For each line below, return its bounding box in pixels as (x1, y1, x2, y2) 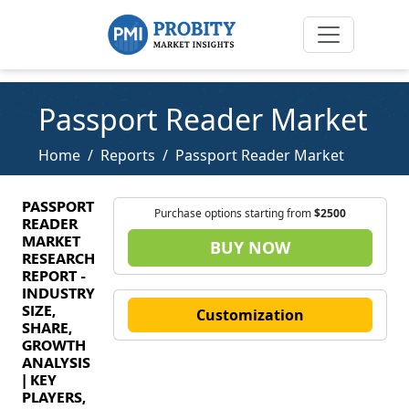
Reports (100, 145, 155, 165)
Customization (196, 305, 304, 325)
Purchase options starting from (154, 205, 314, 221)
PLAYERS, (22, 387, 86, 406)
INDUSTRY (22, 283, 95, 302)
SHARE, (22, 318, 72, 337)
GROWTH (22, 335, 86, 354)
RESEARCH (22, 248, 95, 267)
